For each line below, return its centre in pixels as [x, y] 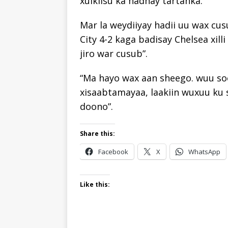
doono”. [96, 106]
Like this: [95, 184]
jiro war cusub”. [114, 53]
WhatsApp [204, 151]
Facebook [113, 151]
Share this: [97, 133]
